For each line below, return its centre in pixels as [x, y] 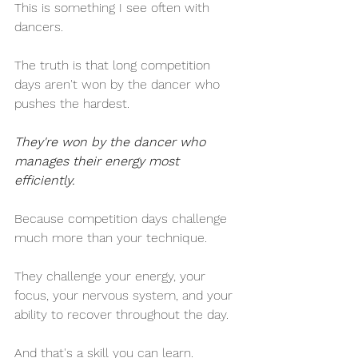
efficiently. [45, 181]
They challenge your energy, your [112, 276]
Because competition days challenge [123, 219]
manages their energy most [99, 161]
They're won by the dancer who [112, 142]
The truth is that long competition [114, 66]
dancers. [39, 27]
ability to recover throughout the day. [121, 315]
